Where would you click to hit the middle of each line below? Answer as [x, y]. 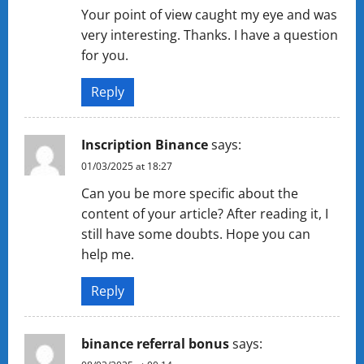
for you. [105, 55]
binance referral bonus [155, 344]
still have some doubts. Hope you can [196, 234]
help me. [108, 254]
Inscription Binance [145, 145]
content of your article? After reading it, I [205, 214]
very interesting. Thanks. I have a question [210, 35]
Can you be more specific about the [190, 193]
